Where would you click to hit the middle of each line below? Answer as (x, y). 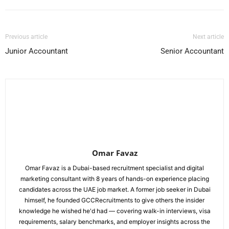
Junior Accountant (37, 51)
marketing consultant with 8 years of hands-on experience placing (114, 179)
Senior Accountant (192, 51)
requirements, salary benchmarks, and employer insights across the (114, 222)
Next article (208, 37)
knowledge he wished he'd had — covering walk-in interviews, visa (114, 211)
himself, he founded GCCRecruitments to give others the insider (114, 200)
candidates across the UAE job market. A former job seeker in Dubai (114, 189)
